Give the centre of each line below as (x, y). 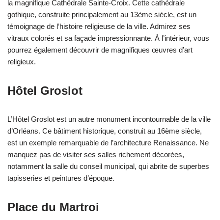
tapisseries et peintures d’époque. (61, 178)
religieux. (22, 62)
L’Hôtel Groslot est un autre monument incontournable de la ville (109, 119)
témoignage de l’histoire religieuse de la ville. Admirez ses (99, 27)
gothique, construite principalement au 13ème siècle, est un (102, 15)
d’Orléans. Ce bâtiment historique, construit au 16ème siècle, (105, 131)
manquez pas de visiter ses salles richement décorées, (96, 155)
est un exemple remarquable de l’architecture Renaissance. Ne (108, 143)
